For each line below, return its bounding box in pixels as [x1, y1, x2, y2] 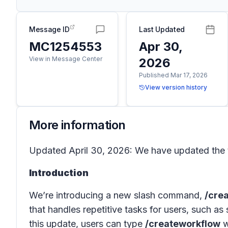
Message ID [29, 25, 70, 34]
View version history [145, 83, 207, 91]
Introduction [29, 167, 89, 178]
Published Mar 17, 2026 [139, 71, 208, 79]
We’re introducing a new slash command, [29, 190, 205, 201]
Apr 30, [139, 39, 182, 54]
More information [29, 118, 126, 132]
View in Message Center [29, 55, 102, 63]
